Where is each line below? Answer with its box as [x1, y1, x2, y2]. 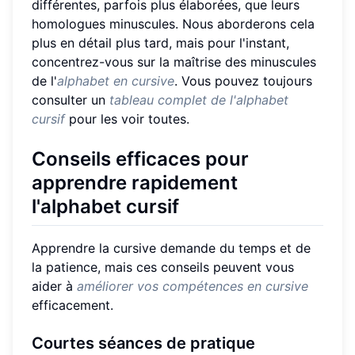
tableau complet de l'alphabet [109, 92, 288, 109]
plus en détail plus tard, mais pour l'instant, [32, 35, 289, 52]
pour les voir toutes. [65, 111, 189, 128]
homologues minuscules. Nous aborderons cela [32, 16, 315, 32]
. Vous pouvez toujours [174, 73, 312, 90]
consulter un [32, 92, 109, 109]
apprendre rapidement [32, 171, 238, 195]
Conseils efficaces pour [32, 147, 249, 171]
